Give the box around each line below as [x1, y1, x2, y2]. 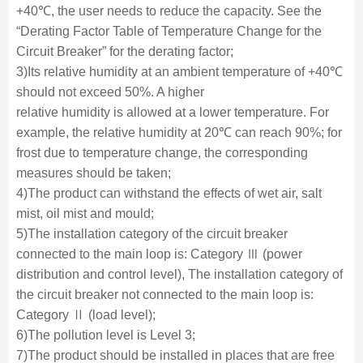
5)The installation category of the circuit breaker [15, 226, 288, 241]
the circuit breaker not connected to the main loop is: [15, 287, 314, 301]
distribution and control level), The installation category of [15, 267, 343, 281]
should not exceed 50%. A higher [15, 84, 204, 99]
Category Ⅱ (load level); [15, 307, 156, 322]
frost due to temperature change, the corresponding [15, 145, 308, 160]
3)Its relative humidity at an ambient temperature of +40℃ [15, 64, 343, 79]
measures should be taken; [15, 165, 171, 180]
